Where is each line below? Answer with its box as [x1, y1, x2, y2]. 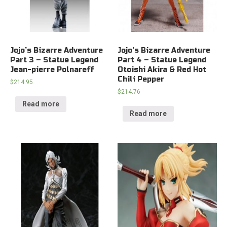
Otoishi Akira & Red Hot [118, 65, 207, 74]
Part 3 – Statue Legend [10, 55, 98, 64]
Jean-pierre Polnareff [10, 65, 94, 74]
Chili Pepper [118, 74, 165, 84]
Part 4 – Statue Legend [118, 55, 207, 64]
